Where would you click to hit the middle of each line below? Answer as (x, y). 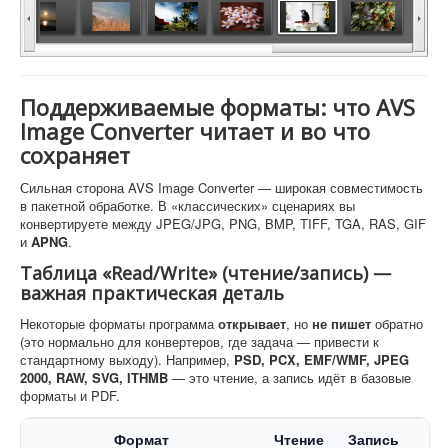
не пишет (341, 323)
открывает (252, 323)
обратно (397, 323)
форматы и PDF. (70, 395)
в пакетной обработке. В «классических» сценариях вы (187, 205)
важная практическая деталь (152, 292)
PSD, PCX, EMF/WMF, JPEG (321, 359)
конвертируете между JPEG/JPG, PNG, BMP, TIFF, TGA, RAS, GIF (223, 223)
